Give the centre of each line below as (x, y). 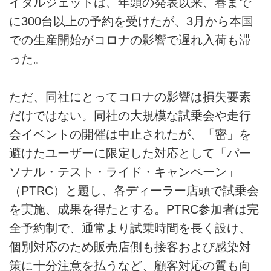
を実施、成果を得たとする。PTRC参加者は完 (134, 209)
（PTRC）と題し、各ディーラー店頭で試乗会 (134, 190)
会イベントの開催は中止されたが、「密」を (130, 134)
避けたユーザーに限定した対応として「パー (130, 153)
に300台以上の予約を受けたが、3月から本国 (131, 21)
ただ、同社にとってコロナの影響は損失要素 (130, 96)
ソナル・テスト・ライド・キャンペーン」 (124, 171)
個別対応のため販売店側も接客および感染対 (130, 247)
